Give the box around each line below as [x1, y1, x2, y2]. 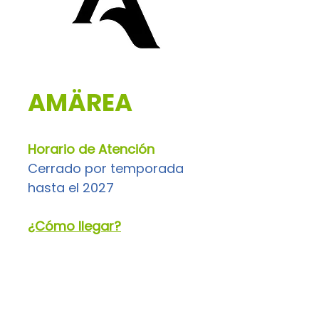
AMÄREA [28, 85, 132, 120]
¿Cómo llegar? [28, 217, 121, 235]
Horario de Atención [28, 140, 155, 158]
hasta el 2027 [28, 179, 114, 197]
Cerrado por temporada [28, 159, 187, 177]
